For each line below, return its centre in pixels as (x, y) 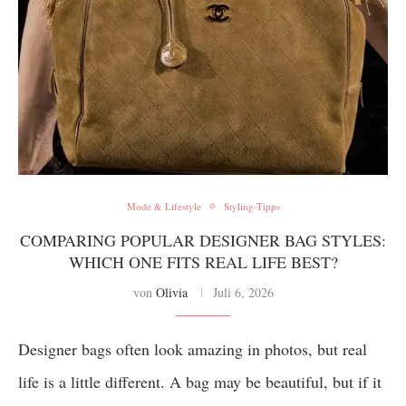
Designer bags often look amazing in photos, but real (193, 349)
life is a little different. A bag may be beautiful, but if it (200, 382)
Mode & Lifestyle (164, 206)
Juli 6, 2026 (243, 292)
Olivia (171, 292)
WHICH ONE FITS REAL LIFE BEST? (203, 262)
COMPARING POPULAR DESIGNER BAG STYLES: (203, 240)
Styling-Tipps (251, 206)
